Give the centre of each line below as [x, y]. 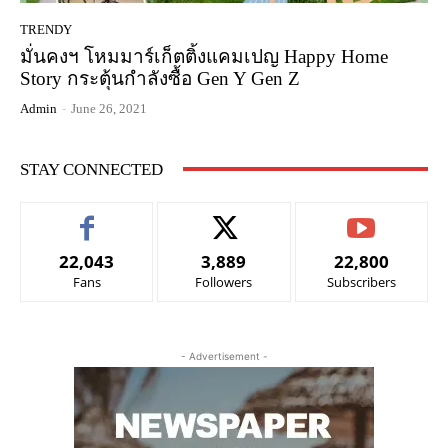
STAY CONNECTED [91, 169]
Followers [224, 281]
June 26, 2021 [109, 108]
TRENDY [46, 29]
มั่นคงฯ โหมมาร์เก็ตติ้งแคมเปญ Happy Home [204, 56]
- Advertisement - [224, 355]
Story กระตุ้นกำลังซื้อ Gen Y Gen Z [160, 78]
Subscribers [361, 281]
